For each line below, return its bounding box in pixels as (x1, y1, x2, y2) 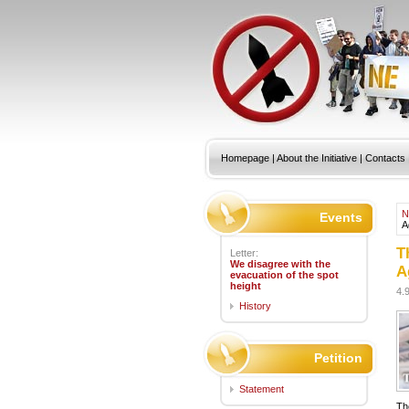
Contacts (365, 152, 405, 163)
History (239, 300, 271, 311)
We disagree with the (230, 258, 330, 269)
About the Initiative (277, 152, 357, 163)
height (230, 280, 261, 291)
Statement (239, 383, 284, 394)
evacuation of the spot (230, 269, 339, 280)
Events (320, 210, 362, 225)
